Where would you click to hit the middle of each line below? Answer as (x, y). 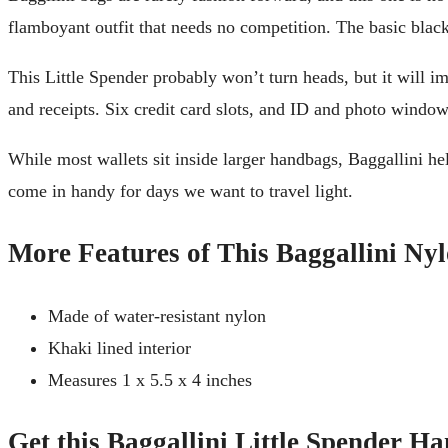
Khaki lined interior (119, 347)
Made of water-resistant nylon (157, 315)
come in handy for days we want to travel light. (180, 190)
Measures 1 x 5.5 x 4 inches (150, 379)
